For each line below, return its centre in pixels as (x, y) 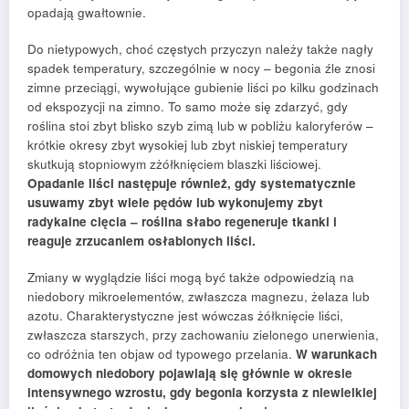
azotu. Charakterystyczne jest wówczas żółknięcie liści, (185, 316)
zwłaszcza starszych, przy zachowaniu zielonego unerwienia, (203, 335)
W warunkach (336, 354)
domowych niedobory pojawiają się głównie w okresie (190, 373)
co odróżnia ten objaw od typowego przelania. (162, 354)
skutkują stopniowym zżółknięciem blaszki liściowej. (174, 163)
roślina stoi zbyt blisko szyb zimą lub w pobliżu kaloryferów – (200, 125)
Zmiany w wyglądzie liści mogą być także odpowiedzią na (191, 278)
